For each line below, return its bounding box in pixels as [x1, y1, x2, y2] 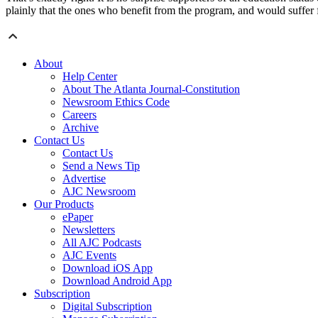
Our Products [34, 198, 94, 211]
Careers [62, 109, 97, 121]
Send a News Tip [62, 160, 140, 172]
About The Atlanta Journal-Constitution [62, 83, 240, 96]
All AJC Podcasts [62, 236, 141, 249]
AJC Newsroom [62, 185, 136, 198]
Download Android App [62, 275, 172, 287]
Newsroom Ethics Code [62, 96, 170, 109]
